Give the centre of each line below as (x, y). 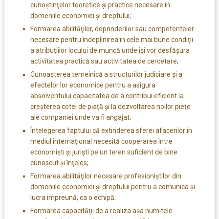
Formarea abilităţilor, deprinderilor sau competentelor (112, 29)
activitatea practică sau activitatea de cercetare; (104, 61)
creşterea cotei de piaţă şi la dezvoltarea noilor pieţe (110, 106)
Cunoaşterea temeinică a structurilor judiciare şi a (106, 74)
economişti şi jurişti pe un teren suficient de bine (104, 152)
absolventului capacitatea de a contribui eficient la (107, 96)
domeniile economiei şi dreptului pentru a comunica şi (112, 186)
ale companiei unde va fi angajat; (80, 117)
